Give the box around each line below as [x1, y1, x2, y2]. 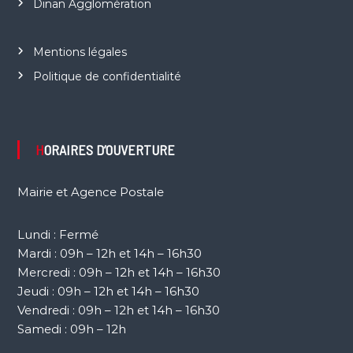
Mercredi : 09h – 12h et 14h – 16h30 [17, 264, 221, 280]
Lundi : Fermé [17, 226, 98, 242]
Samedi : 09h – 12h [17, 321, 126, 336]
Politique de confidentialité [32, 69, 181, 84]
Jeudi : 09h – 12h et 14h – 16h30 [17, 283, 199, 299]
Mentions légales [32, 44, 127, 59]
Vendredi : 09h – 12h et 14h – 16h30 [17, 302, 220, 318]
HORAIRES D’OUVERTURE [43, 140, 175, 158]
